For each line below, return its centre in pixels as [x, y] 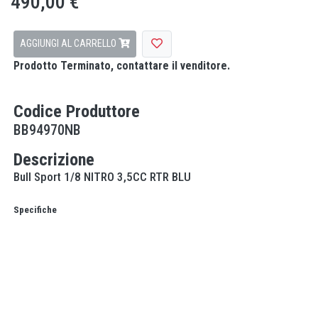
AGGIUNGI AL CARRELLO [69, 44]
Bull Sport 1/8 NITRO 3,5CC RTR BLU [102, 176]
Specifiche [35, 209]
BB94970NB [47, 130]
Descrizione [54, 159]
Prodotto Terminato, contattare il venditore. [122, 65]
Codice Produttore [77, 111]
